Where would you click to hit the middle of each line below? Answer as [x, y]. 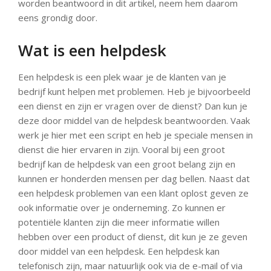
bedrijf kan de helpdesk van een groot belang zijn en [127, 164]
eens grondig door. [58, 18]
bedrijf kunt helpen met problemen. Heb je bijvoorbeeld [134, 91]
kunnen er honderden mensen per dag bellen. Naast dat [134, 178]
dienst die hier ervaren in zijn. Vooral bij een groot [122, 149]
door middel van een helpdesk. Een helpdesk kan [119, 251]
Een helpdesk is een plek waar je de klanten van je [122, 77]
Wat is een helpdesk [92, 50]
